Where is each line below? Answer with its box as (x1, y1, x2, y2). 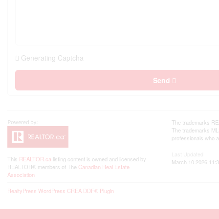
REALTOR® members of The (7, 163, 78, 171)
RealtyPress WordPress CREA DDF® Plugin (7, 187, 114, 195)
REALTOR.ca (19, 155, 51, 163)
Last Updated (172, 150, 203, 158)
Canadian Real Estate (78, 163, 130, 171)
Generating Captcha (21, 53, 84, 63)
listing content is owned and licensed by (51, 155, 146, 163)
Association (7, 171, 35, 179)
